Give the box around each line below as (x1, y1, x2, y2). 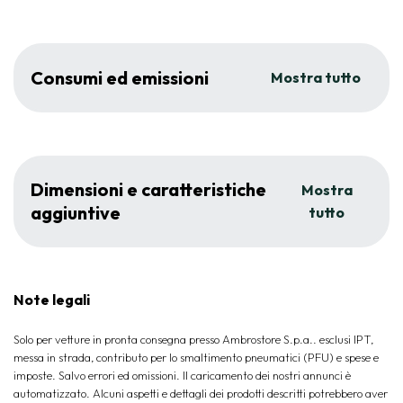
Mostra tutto (271, 68, 361, 86)
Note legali (13, 291, 90, 309)
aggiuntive (31, 201, 121, 224)
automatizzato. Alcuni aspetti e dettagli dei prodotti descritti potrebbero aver (13, 386, 388, 400)
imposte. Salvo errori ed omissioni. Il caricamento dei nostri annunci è (13, 368, 351, 382)
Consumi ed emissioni (31, 66, 209, 89)
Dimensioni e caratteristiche (31, 178, 266, 201)
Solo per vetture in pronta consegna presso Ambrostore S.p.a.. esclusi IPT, (13, 332, 373, 346)
